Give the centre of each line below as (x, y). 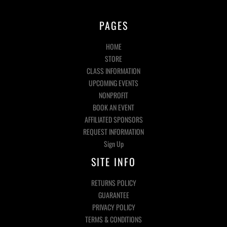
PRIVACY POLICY (113, 207)
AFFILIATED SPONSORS (113, 119)
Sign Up (113, 144)
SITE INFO (113, 162)
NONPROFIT (113, 95)
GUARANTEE (113, 195)
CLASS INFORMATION (113, 71)
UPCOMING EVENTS (113, 83)
